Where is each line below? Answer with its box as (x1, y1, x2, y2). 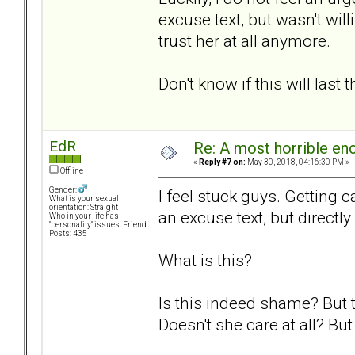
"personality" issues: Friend (49, 220, 147, 230)
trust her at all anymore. (158, 30, 330, 51)
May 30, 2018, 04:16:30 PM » (246, 158, 349, 167)
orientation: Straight (49, 203, 118, 212)
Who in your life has (49, 212, 119, 221)
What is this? (158, 250, 252, 270)
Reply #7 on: (199, 158, 246, 167)
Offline (59, 166, 83, 176)
